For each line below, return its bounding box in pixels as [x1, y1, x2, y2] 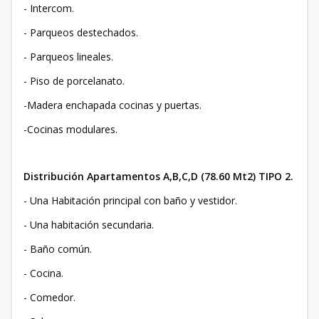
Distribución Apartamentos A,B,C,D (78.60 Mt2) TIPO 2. [23, 169, 293, 184]
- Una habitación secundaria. [23, 218, 154, 232]
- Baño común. [23, 242, 92, 256]
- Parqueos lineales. [23, 50, 113, 64]
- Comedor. [23, 291, 75, 305]
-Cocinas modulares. [23, 122, 117, 137]
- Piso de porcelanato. [23, 74, 125, 88]
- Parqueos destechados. [23, 26, 138, 40]
